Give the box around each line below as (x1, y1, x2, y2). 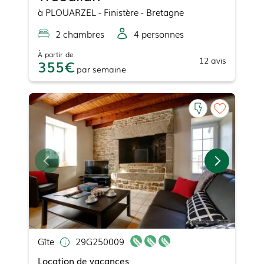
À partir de (38, 49, 74, 60)
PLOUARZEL (45, 5, 96, 19)
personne (139, 27, 180, 41)
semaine (93, 63, 126, 75)
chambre (61, 27, 100, 41)
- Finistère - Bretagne (96, 5, 184, 19)
